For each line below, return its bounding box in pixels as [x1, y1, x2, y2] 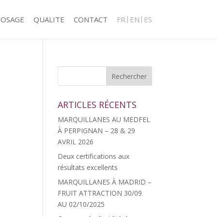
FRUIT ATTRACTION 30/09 [58, 188, 142, 198]
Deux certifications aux [58, 152, 130, 161]
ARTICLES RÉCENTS [58, 99, 137, 110]
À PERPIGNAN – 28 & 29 [58, 126, 136, 135]
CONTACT [73, 15, 108, 24]
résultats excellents [58, 163, 118, 172]
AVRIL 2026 [58, 137, 94, 146]
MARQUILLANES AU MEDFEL [58, 115, 151, 124]
